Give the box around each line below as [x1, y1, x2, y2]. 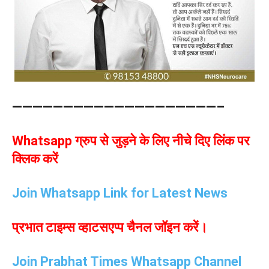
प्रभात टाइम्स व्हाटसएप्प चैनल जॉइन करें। [12, 220, 208, 235]
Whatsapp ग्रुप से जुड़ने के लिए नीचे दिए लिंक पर [12, 133, 250, 149]
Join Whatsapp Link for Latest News [12, 186, 228, 201]
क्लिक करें [12, 151, 58, 167]
